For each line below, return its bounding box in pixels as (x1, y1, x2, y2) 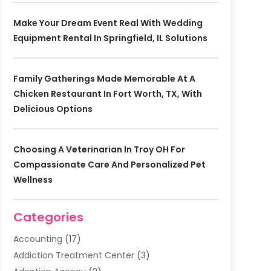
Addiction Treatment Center (13, 249, 134, 261)
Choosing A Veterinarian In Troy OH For (13, 143, 185, 155)
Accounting (13, 232, 62, 245)
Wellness (13, 173, 53, 186)
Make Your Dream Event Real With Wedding (13, 16, 203, 29)
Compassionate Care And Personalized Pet (13, 158, 206, 171)
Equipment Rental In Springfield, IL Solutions (13, 31, 207, 44)
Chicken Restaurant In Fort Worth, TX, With (13, 87, 202, 100)
